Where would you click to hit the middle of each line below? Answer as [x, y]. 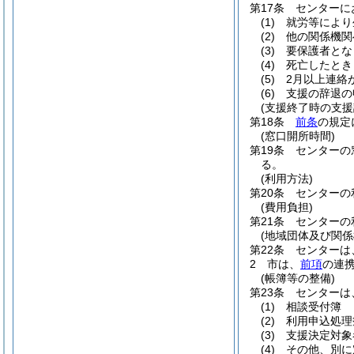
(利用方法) [287, 179]
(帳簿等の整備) [298, 278]
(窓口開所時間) [298, 136]
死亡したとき [319, 65]
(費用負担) [287, 207]
